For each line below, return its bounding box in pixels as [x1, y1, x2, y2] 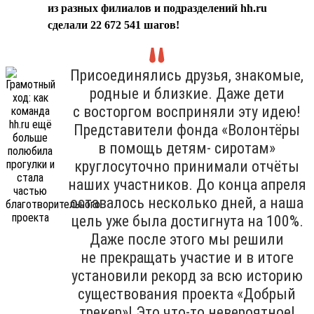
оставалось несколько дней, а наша [70, 193, 303, 212]
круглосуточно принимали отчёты [74, 157, 299, 175]
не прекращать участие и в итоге [80, 248, 294, 266]
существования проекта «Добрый [78, 285, 296, 303]
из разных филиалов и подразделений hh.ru [48, 1, 267, 14]
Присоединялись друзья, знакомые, [70, 66, 303, 84]
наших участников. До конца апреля [67, 175, 306, 193]
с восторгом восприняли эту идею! [73, 102, 301, 121]
